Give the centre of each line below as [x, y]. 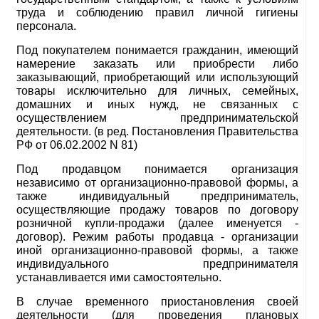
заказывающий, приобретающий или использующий [157, 77]
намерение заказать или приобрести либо [157, 64]
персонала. [46, 26]
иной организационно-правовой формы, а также [157, 250]
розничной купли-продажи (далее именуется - [157, 223]
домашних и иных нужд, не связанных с [157, 104]
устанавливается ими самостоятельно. [119, 277]
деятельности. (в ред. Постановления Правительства [157, 131]
